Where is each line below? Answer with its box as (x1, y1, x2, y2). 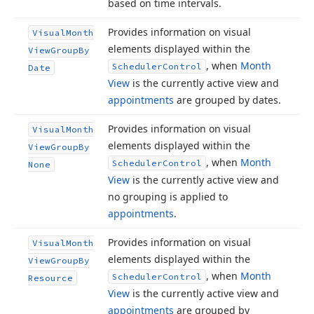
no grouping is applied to (108, 190, 228, 203)
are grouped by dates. (174, 93, 281, 107)
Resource (28, 273, 73, 283)
